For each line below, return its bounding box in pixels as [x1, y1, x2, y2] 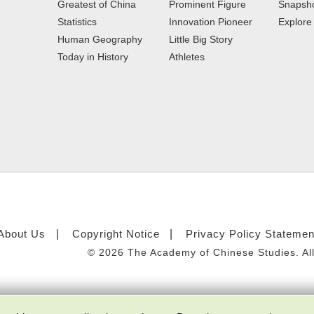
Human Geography [57, 33, 143, 45]
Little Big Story [168, 33, 233, 45]
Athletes [168, 50, 205, 62]
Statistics [57, 15, 97, 27]
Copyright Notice [71, 227, 160, 240]
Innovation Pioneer [168, 15, 252, 27]
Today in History [57, 50, 129, 62]
